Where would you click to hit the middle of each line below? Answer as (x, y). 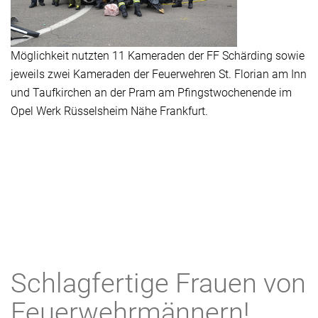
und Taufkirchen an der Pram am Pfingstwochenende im (151, 93)
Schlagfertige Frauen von (158, 283)
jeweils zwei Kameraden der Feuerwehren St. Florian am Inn (159, 74)
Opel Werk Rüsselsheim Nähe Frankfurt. (109, 111)
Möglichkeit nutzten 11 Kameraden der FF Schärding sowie (158, 56)
